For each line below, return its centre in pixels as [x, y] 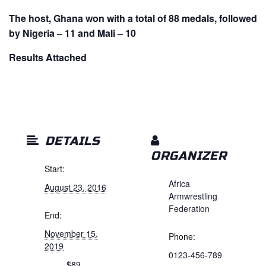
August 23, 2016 [75, 187]
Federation [189, 208]
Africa [179, 183]
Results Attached [48, 57]
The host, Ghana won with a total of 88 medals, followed [133, 18]
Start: [55, 168]
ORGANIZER [189, 156]
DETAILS [70, 141]
